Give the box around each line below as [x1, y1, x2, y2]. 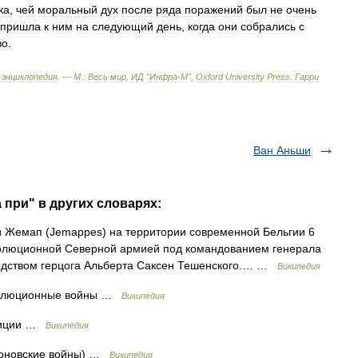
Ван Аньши [253, 144, 311, 157]
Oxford [196, 72, 223, 82]
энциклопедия [2, 72, 58, 82]
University [225, 72, 265, 82]
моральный [38, 3, 97, 16]
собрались [241, 20, 296, 33]
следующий [92, 20, 153, 33]
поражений [185, 3, 243, 16]
